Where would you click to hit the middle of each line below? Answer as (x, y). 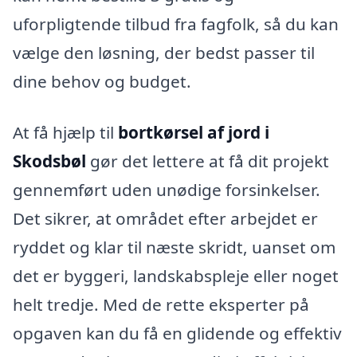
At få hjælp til (65, 132)
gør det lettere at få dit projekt (208, 161)
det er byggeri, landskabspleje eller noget (176, 275)
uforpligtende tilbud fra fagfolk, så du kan (176, 24)
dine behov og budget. (102, 82)
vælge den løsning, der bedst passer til (164, 53)
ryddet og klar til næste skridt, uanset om (174, 247)
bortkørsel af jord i (194, 132)
